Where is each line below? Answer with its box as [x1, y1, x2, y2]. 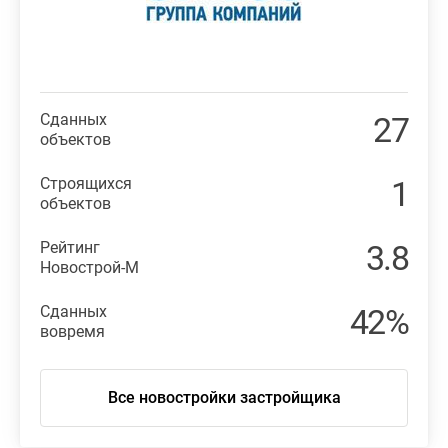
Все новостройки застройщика [107, 388, 341, 407]
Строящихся [40, 174, 132, 193]
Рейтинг [40, 238, 100, 257]
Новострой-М [40, 258, 139, 277]
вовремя [40, 322, 105, 341]
